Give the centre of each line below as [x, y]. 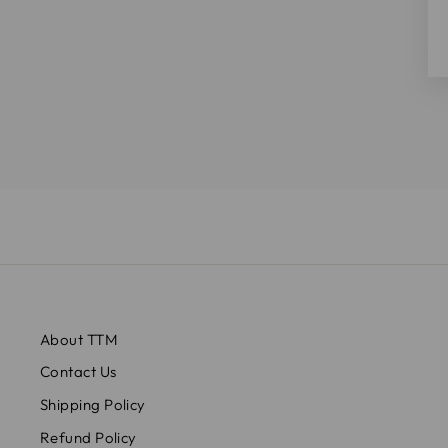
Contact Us [78, 372]
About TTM [79, 339]
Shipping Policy [93, 405]
